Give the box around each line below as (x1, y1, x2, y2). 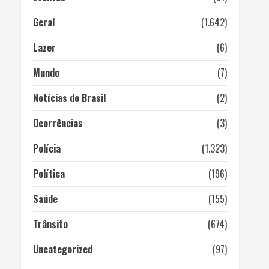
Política (32, 166, 65, 181)
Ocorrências (32, 116, 83, 130)
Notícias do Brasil (32, 91, 106, 105)
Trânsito (32, 217, 68, 231)
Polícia (32, 141, 61, 156)
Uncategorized (32, 242, 92, 256)
